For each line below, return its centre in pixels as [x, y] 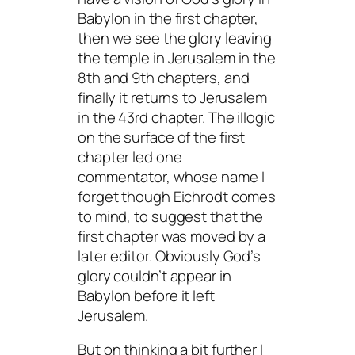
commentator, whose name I [171, 176]
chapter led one [130, 157]
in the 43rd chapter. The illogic [176, 117]
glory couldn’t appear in [155, 275]
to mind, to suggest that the [171, 216]
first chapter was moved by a [172, 236]
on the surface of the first [162, 137]
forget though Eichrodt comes [177, 196]
